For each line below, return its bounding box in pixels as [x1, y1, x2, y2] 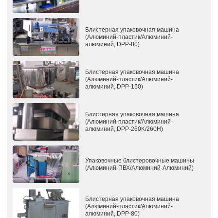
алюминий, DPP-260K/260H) [85, 125, 163, 132]
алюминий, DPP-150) [85, 83, 144, 90]
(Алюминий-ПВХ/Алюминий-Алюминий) [85, 164, 194, 171]
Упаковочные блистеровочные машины [85, 157, 195, 164]
